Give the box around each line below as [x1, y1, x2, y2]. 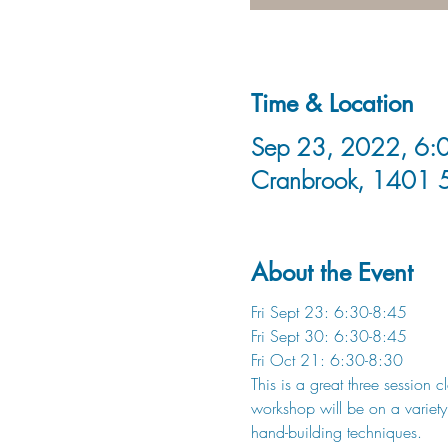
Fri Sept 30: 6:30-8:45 [250, 325, 407, 347]
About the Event [250, 257, 413, 288]
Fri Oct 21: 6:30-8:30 [250, 349, 403, 371]
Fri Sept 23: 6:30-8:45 [250, 301, 407, 323]
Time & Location [250, 88, 414, 119]
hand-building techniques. [250, 421, 427, 443]
